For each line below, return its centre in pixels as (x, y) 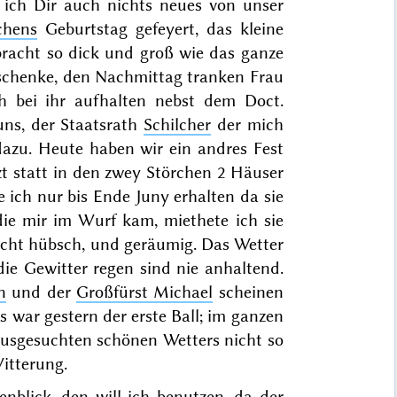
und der (41, 292)
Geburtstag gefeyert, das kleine (160, 28)
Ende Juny (131, 196)
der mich (247, 124)
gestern (71, 315)
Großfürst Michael (144, 292)
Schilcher (178, 124)
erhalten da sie (226, 196)
